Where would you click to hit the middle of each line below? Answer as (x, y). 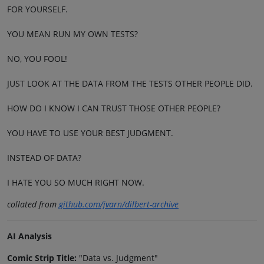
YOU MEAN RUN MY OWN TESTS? (72, 34)
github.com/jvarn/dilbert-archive (119, 204)
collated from (33, 204)
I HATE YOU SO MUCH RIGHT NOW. (76, 182)
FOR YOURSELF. (37, 9)
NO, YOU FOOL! (37, 58)
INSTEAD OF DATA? (44, 157)
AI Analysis (29, 236)
